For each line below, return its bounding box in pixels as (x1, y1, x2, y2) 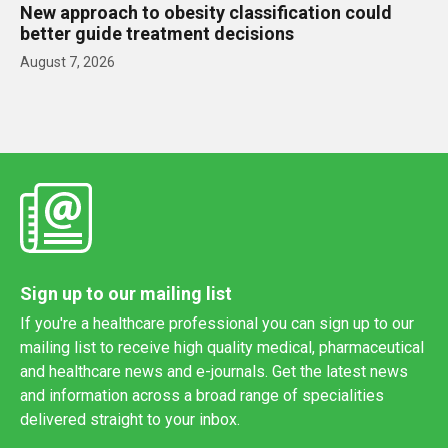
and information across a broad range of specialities (20, 386, 384, 406)
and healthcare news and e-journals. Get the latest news (20, 362, 408, 382)
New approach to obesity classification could (20, 2, 392, 24)
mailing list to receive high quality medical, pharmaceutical (20, 338, 424, 358)
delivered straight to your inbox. (20, 410, 240, 430)
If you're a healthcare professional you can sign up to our (20, 314, 414, 334)
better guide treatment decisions (20, 23, 294, 45)
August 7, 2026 (20, 54, 115, 71)
